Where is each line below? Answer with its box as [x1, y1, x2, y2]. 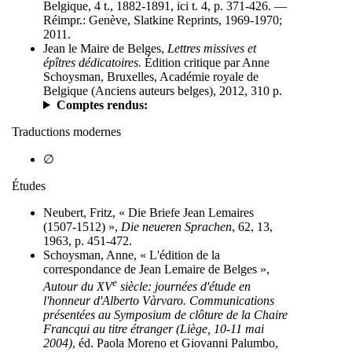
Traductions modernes [12, 124, 121, 138]
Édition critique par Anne [141, 55, 269, 69]
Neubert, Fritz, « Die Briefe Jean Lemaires [43, 205, 254, 219]
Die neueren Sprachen [121, 219, 232, 233]
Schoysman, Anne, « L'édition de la [43, 247, 220, 262]
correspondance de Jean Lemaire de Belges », [43, 262, 269, 276]
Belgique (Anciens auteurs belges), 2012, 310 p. [43, 83, 282, 97]
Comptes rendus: [56, 97, 148, 112]
